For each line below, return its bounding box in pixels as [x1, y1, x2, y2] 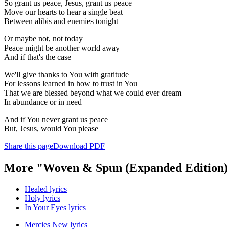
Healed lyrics [25, 185, 67, 194]
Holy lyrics [25, 194, 60, 203]
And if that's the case [4, 52, 71, 61]
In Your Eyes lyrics [25, 203, 86, 212]
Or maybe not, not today [4, 34, 83, 43]
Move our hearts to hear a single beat [4, 7, 123, 16]
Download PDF [53, 141, 105, 150]
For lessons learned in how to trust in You [4, 79, 138, 88]
